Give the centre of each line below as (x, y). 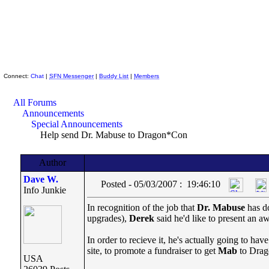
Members (147, 76)
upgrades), (108, 218)
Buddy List (114, 76)
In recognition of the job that (142, 207)
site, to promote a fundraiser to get (153, 251)
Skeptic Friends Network (74, 64)
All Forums (35, 102)
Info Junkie (45, 190)
